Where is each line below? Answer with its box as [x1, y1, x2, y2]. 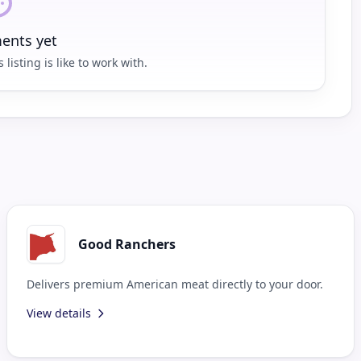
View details [27, 305, 91, 321]
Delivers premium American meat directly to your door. [27, 276, 323, 292]
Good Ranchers [78, 234, 176, 253]
